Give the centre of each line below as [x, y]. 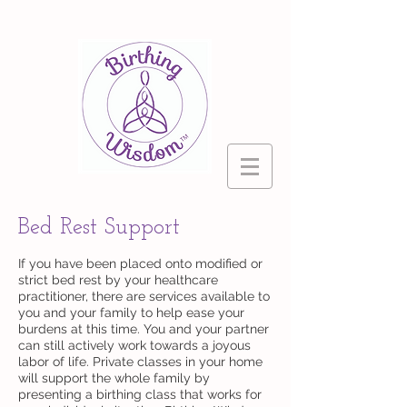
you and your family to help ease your [131, 313]
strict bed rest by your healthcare [118, 280]
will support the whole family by [114, 378]
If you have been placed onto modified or [140, 263]
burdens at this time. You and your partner [144, 329]
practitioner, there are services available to [144, 296]
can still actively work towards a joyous [134, 345]
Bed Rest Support [99, 228]
